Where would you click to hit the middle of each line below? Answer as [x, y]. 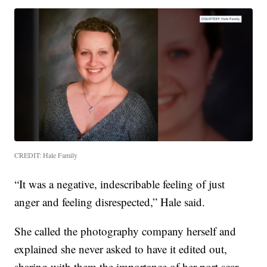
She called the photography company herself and [125, 231]
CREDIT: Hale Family [46, 155]
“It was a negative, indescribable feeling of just [120, 184]
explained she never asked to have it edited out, [121, 249]
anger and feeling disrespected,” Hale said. [110, 201]
